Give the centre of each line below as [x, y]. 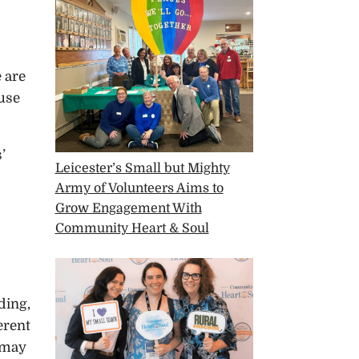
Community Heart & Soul [132, 229]
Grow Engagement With [128, 209]
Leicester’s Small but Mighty [142, 169]
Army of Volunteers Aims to [139, 189]
